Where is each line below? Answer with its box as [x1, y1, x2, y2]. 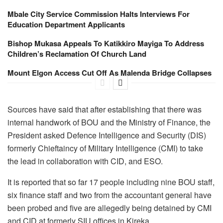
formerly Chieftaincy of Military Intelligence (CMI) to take [7, 142, 203, 154]
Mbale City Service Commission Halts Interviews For [7, 8, 190, 19]
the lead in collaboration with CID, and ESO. [7, 155, 163, 167]
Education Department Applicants [7, 18, 125, 30]
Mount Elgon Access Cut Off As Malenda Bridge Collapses [7, 67, 212, 78]
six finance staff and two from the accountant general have [7, 189, 212, 201]
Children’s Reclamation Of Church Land [7, 48, 146, 59]
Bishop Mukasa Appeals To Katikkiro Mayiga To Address [7, 37, 204, 49]
